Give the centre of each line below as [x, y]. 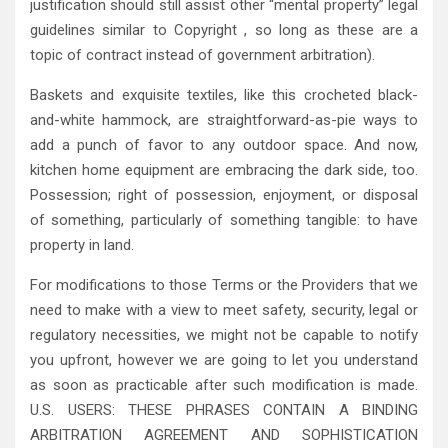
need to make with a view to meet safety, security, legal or [224, 309]
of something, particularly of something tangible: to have [224, 219]
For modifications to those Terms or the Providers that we [224, 284]
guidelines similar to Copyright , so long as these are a [224, 29]
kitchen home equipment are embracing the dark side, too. [224, 169]
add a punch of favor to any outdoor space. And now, [224, 144]
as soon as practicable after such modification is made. [224, 384]
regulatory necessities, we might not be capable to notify [224, 334]
